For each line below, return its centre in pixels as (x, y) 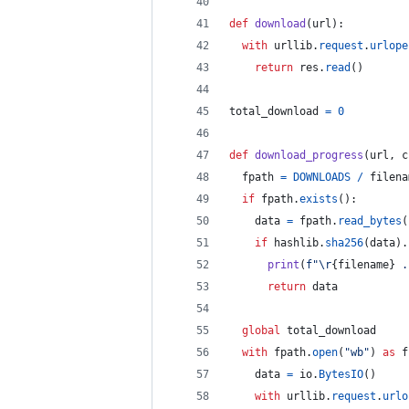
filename (363, 265)
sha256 (344, 243)
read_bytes (370, 221)
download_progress (309, 155)
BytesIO (341, 374)
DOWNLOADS (322, 177)
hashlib (296, 243)
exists (319, 199)
